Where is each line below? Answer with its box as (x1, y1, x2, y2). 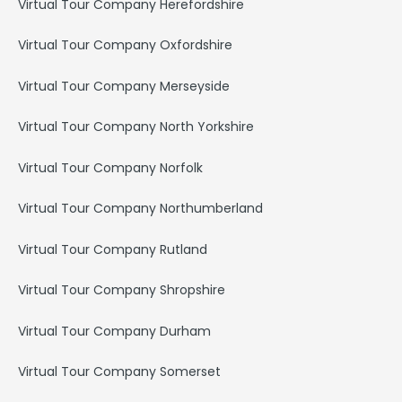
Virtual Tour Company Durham (18, 321, 211, 340)
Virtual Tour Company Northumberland (18, 199, 263, 218)
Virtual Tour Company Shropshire (18, 281, 225, 300)
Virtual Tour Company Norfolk (18, 158, 203, 177)
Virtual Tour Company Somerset (18, 363, 221, 381)
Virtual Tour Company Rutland (18, 240, 207, 258)
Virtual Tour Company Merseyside (18, 76, 230, 95)
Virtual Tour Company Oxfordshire (18, 36, 232, 55)
